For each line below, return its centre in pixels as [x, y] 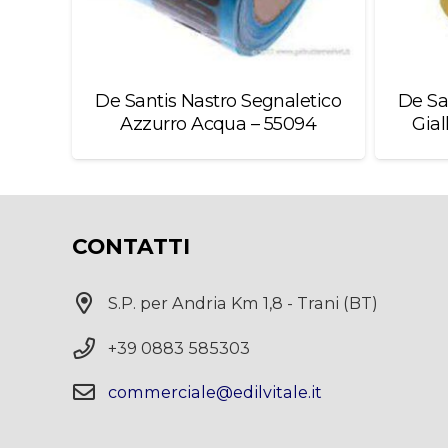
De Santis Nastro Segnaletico [218, 100]
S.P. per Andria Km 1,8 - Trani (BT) [243, 303]
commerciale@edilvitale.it [215, 391]
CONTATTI [131, 246]
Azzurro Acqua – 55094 [218, 123]
